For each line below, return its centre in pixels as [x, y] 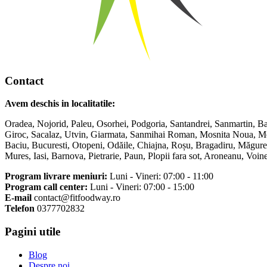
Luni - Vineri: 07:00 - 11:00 [160, 176]
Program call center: [46, 187]
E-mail [18, 198]
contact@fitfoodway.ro [76, 198]
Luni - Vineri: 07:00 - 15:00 [141, 187]
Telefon [20, 209]
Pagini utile [32, 232]
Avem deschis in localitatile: [60, 104]
